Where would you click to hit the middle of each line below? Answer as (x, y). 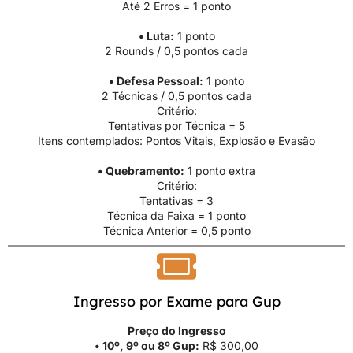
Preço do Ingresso (176, 330)
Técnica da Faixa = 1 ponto (176, 216)
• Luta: (156, 36)
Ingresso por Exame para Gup (176, 301)
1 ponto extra (220, 171)
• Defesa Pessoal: (156, 81)
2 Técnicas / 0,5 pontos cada (176, 96)
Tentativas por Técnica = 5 (176, 126)
